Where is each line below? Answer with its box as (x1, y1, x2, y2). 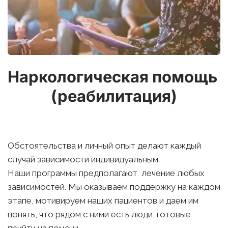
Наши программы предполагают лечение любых (8, 168, 205, 178)
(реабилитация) (51, 87, 177, 105)
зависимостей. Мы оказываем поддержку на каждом (8, 182, 220, 192)
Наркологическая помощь (8, 67, 217, 86)
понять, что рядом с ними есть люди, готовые (8, 209, 191, 219)
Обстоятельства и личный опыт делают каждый (7, 140, 201, 151)
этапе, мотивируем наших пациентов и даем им (8, 195, 198, 206)
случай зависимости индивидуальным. (8, 154, 160, 164)
